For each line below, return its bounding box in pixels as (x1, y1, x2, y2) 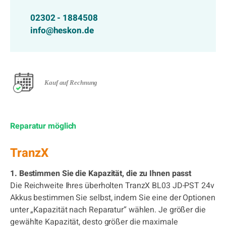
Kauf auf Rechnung (44, 79, 98, 86)
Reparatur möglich (10, 120, 77, 132)
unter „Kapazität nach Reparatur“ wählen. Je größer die (10, 204, 206, 216)
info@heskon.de (30, 24, 94, 37)
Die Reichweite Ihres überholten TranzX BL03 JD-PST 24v (10, 180, 214, 192)
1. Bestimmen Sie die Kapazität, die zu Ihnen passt (10, 167, 192, 180)
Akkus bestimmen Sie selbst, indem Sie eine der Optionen (10, 192, 215, 204)
